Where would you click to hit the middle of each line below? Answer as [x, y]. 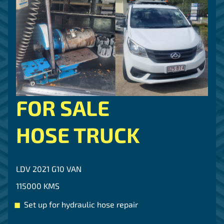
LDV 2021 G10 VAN [49, 169]
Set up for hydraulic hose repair [81, 204]
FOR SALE [63, 108]
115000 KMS [38, 186]
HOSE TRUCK [78, 135]
